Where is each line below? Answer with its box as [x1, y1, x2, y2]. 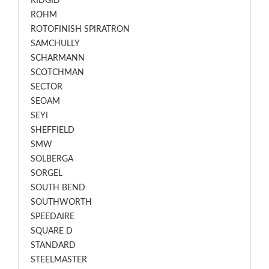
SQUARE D [31, 227, 73, 235]
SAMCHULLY [31, 40, 80, 48]
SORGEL [31, 169, 62, 178]
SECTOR [31, 83, 62, 91]
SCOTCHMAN [31, 68, 84, 77]
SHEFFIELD [31, 126, 74, 134]
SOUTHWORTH [31, 198, 92, 207]
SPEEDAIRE [31, 213, 74, 221]
